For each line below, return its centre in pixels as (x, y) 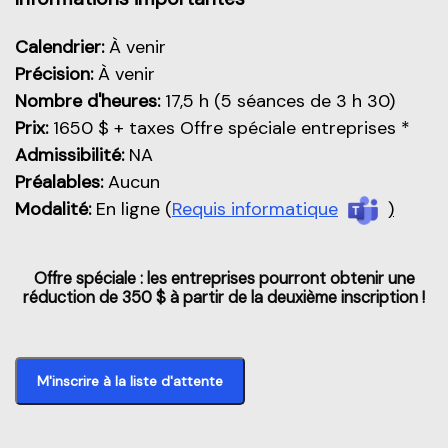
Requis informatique (255, 209)
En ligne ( (131, 209)
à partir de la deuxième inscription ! (295, 297)
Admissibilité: (69, 155)
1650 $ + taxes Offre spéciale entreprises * (231, 128)
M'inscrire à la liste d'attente (130, 380)
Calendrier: (62, 47)
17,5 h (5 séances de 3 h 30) (277, 101)
